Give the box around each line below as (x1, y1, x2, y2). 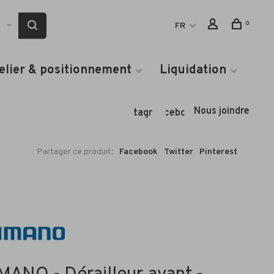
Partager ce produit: (37, 147, 114, 157)
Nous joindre (194, 105, 250, 117)
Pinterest (199, 147, 237, 157)
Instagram (120, 107, 166, 119)
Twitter (164, 147, 193, 157)
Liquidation (160, 62, 226, 78)
